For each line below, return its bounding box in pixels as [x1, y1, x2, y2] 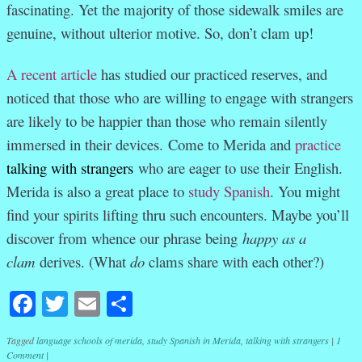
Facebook [36, 286, 135, 322]
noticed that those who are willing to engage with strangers [6, 87, 353, 108]
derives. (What [40, 251, 130, 272]
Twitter [68, 286, 142, 322]
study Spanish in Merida [147, 334, 241, 347]
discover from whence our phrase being [6, 228, 242, 249]
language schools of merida [36, 334, 142, 347]
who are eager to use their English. [138, 158, 343, 179]
